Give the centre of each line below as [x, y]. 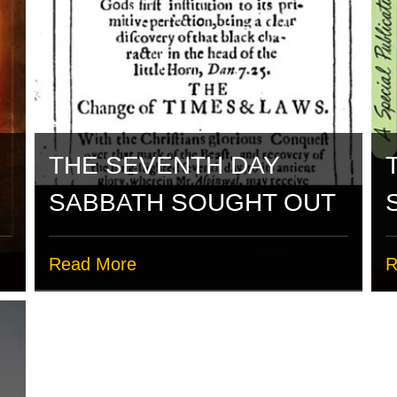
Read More [93, 264]
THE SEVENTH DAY [164, 165]
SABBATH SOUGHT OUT [192, 202]
